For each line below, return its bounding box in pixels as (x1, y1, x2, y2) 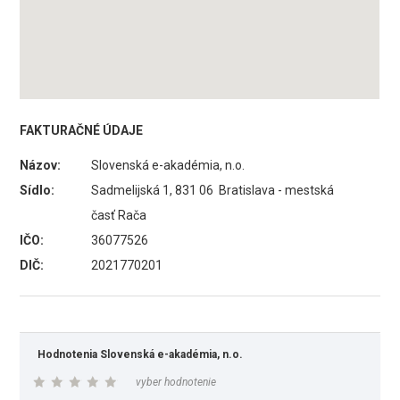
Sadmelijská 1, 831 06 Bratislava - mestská (91, 183, 335, 197)
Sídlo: (20, 183, 55, 197)
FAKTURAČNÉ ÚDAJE (20, 123, 144, 137)
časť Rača (91, 208, 147, 222)
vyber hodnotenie (136, 376, 217, 388)
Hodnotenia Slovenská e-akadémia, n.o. (37, 348, 244, 361)
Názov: (20, 158, 62, 172)
